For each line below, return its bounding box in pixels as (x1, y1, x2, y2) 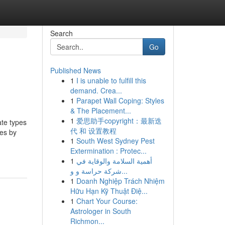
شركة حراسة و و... (121, 166, 128, 176)
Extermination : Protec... (70, 146, 147, 156)
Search (50, 28, 73, 38)
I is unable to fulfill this (76, 75, 146, 85)
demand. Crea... (70, 85, 122, 95)
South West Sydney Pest (76, 136, 155, 146)
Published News (50, 65, 101, 75)
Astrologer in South (70, 206, 131, 216)
